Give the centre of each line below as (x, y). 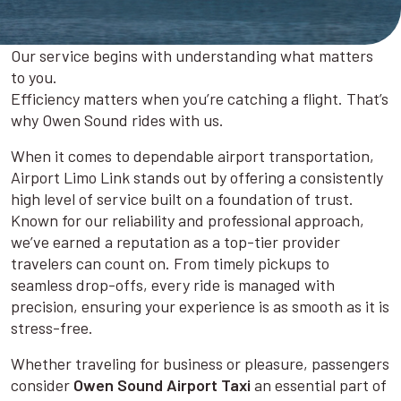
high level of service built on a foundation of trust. (182, 198)
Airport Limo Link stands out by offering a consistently (197, 177)
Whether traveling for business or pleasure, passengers (200, 363)
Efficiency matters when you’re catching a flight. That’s (200, 98)
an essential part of (319, 384)
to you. (34, 77)
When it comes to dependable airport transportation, (192, 155)
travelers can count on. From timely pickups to (170, 263)
